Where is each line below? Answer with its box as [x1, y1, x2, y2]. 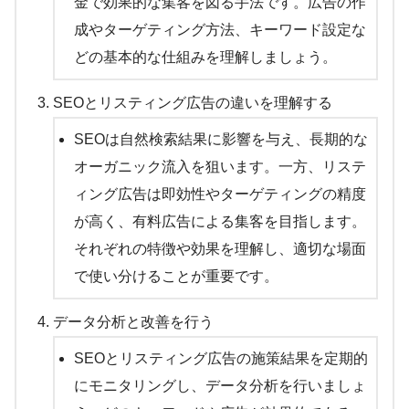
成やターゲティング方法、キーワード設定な [73, 22, 366, 38]
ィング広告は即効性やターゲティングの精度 [73, 186, 366, 203]
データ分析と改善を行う [53, 314, 214, 330]
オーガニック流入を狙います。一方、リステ [73, 159, 366, 175]
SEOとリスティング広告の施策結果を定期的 [73, 351, 368, 367]
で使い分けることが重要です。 [73, 268, 278, 285]
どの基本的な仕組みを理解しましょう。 [73, 49, 337, 66]
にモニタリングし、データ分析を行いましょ [73, 378, 366, 394]
